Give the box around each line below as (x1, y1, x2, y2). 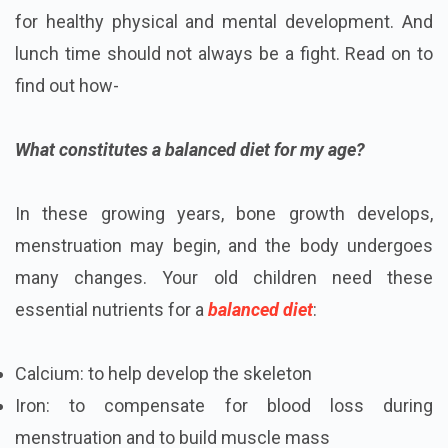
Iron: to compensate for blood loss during (15, 395, 433, 417)
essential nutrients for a (15, 299, 208, 321)
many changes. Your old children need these (15, 267, 433, 289)
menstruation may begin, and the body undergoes (15, 235, 433, 257)
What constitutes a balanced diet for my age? (15, 139, 365, 161)
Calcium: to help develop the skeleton (15, 363, 312, 385)
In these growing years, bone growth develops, (15, 203, 433, 225)
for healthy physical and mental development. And (15, 11, 433, 33)
